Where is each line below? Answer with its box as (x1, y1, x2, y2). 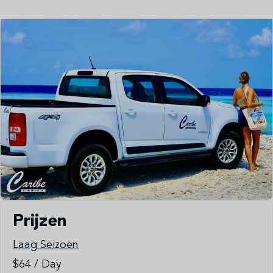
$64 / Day (13, 259, 62, 271)
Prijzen (13, 213, 66, 231)
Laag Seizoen (13, 239, 79, 251)
